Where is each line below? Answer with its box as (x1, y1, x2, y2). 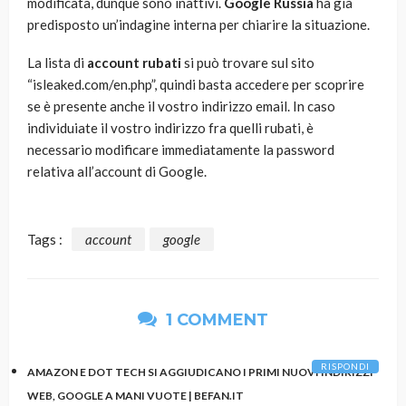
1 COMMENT (161, 309, 268, 330)
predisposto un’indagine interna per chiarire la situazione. (27, 16, 370, 34)
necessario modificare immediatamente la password (27, 141, 334, 159)
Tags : (27, 230, 63, 247)
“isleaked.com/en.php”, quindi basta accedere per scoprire (27, 76, 364, 93)
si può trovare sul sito (181, 54, 314, 72)
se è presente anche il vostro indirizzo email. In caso (27, 98, 335, 115)
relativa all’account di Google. (27, 163, 207, 180)
